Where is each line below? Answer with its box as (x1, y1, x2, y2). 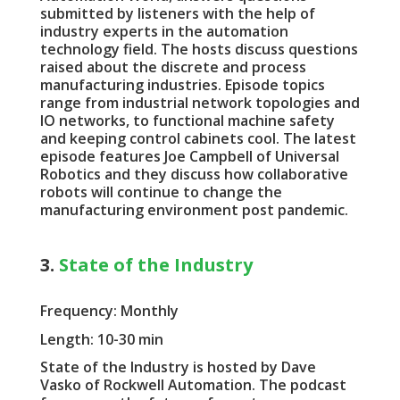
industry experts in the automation (39, 21, 288, 41)
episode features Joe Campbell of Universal (39, 146, 339, 166)
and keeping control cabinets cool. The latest (39, 128, 356, 148)
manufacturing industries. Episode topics (39, 74, 325, 95)
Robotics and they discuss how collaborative (39, 163, 348, 184)
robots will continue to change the (39, 181, 282, 202)
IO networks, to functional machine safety (39, 110, 335, 130)
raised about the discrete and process (39, 56, 306, 77)
